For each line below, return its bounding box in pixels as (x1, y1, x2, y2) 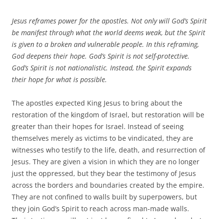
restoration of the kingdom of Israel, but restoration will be (12, 110, 204, 120)
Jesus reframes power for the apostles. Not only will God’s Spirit (12, 16, 207, 26)
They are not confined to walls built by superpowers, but (12, 192, 197, 202)
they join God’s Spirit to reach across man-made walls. (12, 204, 189, 214)
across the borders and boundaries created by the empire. (12, 180, 204, 190)
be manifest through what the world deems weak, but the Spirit (12, 28, 205, 38)
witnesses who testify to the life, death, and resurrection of (12, 145, 205, 155)
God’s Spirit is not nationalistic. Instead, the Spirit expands (12, 63, 192, 73)
